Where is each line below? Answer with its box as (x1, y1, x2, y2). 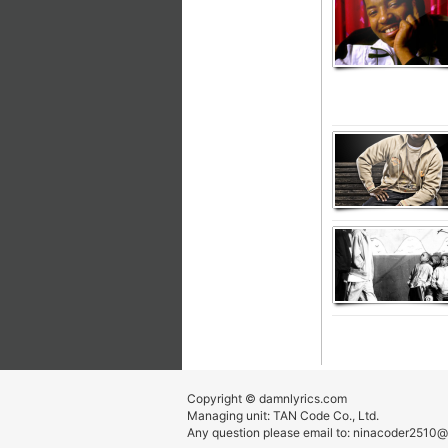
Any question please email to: (187, 425, 353, 440)
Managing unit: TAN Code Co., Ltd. (187, 408, 379, 423)
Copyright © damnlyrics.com (187, 391, 347, 406)
